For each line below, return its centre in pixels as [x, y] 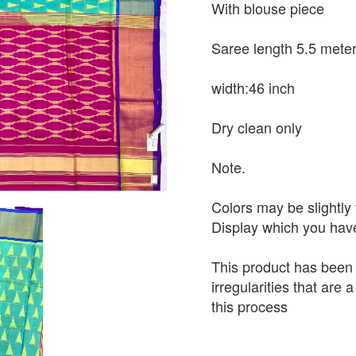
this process [250, 306]
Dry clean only [257, 127]
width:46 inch [253, 87]
